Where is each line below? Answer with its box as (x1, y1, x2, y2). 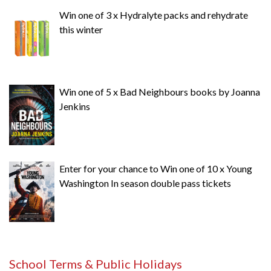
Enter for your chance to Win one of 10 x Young (59, 163, 252, 174)
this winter (59, 24, 103, 35)
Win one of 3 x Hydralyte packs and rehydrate (59, 9, 248, 21)
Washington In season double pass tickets (59, 177, 231, 189)
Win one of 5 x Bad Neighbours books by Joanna (59, 86, 260, 97)
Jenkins (59, 100, 90, 112)
